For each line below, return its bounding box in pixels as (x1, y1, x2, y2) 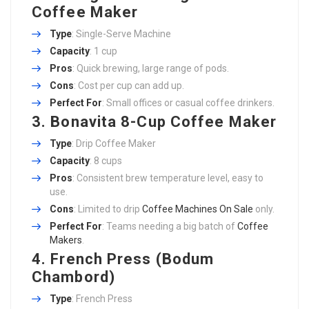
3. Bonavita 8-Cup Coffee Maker (32, 113, 277, 131)
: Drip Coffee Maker (72, 138, 156, 150)
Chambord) (32, 268, 115, 286)
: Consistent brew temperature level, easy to (72, 172, 263, 184)
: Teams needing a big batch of (102, 221, 237, 232)
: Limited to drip (74, 203, 142, 215)
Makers (50, 235, 82, 246)
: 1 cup (90, 46, 117, 57)
